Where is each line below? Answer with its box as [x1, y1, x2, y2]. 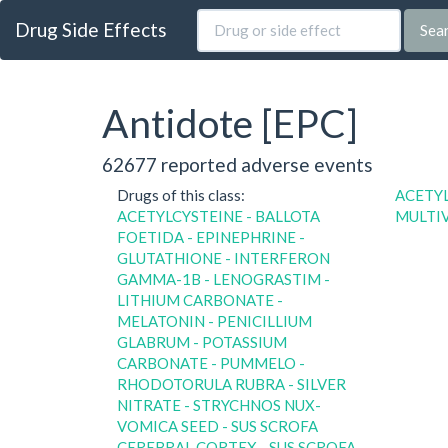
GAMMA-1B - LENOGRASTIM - [117, 270, 330, 288]
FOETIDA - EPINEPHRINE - [117, 228, 305, 246]
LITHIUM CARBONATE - [117, 291, 283, 309]
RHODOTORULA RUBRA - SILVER [117, 375, 346, 393]
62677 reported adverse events [102, 152, 373, 176]
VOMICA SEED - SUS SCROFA [117, 417, 318, 435]
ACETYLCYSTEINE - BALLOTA [117, 207, 320, 225]
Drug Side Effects [15, 17, 167, 41]
